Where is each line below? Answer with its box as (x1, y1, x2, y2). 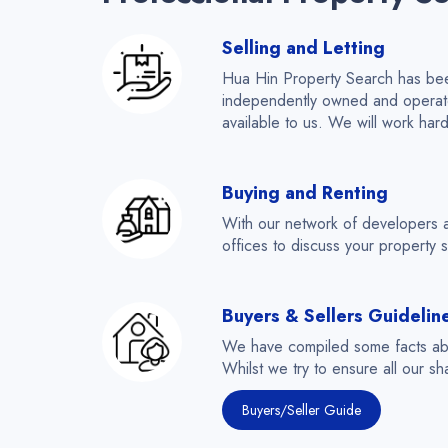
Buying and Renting (222, 180, 388, 206)
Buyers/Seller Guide (242, 400, 361, 420)
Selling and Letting (222, 35, 385, 61)
